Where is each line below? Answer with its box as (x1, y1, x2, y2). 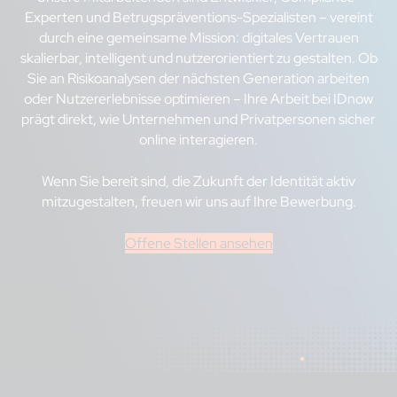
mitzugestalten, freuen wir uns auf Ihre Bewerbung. (41, 191, 356, 211)
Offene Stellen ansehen (124, 233, 273, 253)
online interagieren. (139, 129, 258, 149)
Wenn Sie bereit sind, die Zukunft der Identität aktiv (42, 171, 355, 191)
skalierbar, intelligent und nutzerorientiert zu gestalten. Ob (19, 48, 378, 67)
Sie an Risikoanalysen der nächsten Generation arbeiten (27, 68, 370, 88)
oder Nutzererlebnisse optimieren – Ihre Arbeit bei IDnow (24, 89, 373, 108)
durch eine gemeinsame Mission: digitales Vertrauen (38, 27, 359, 47)
